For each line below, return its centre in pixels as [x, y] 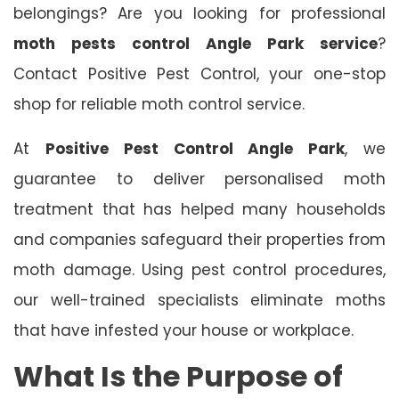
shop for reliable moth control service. [159, 104]
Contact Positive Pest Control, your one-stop [199, 73]
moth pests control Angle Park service [195, 43]
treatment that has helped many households [199, 209]
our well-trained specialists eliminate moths [199, 300]
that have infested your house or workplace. [183, 330]
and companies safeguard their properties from [199, 239]
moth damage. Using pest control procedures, [199, 269]
